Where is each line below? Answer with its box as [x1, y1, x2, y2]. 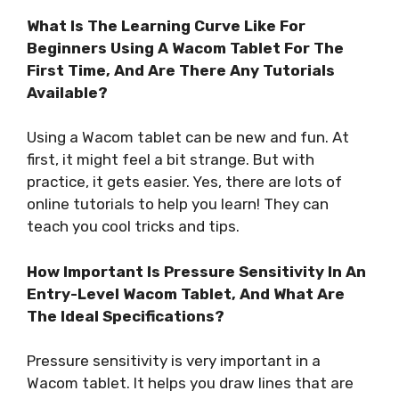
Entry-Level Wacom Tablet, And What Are [27, 284, 345, 303]
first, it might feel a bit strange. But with [27, 151, 314, 169]
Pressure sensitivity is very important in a [27, 352, 321, 370]
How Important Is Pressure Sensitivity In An [27, 262, 366, 281]
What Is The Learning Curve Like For [27, 16, 305, 35]
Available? [27, 83, 108, 102]
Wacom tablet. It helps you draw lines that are [27, 374, 354, 393]
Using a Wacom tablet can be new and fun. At [27, 128, 349, 147]
